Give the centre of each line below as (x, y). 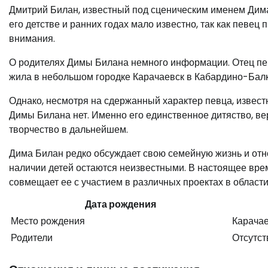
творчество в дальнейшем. (68, 130)
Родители (32, 238)
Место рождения (48, 221)
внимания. (32, 39)
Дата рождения (120, 205)
